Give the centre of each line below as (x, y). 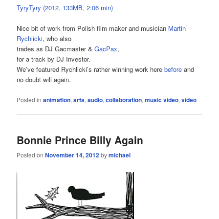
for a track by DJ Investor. (54, 59)
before (173, 69)
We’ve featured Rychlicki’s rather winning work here (91, 69)
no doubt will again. (44, 80)
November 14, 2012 (72, 155)
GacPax (106, 49)
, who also (57, 39)
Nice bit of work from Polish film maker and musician (93, 28)
